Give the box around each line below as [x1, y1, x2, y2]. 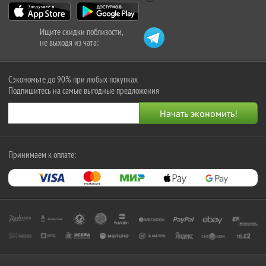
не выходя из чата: [40, 37, 99, 49]
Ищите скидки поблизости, [40, 26, 123, 38]
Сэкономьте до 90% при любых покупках [8, 74, 138, 85]
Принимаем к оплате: [8, 149, 76, 161]
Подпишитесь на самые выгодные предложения [8, 85, 159, 97]
